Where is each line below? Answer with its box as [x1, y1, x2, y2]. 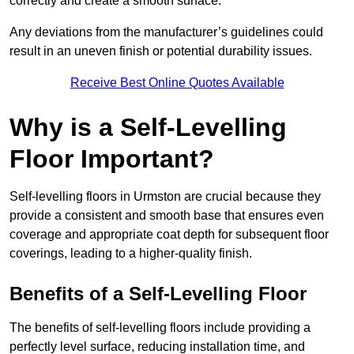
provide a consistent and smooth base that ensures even [9, 209, 324, 223]
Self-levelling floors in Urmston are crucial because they [9, 190, 321, 204]
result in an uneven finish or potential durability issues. [9, 44, 312, 58]
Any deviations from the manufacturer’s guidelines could [9, 25, 323, 40]
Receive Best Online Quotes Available [70, 76, 284, 90]
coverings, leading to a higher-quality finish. [9, 247, 252, 261]
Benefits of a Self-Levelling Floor [9, 283, 307, 305]
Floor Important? [9, 145, 214, 174]
